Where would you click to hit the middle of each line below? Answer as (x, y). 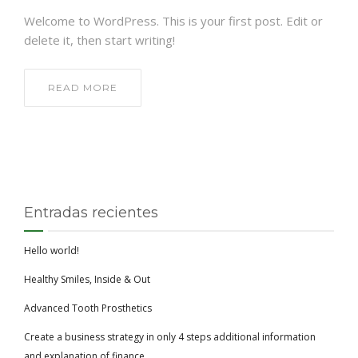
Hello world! (52, 251)
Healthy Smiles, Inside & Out (87, 279)
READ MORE (83, 88)
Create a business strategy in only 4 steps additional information (170, 337)
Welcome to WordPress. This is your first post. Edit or (173, 21)
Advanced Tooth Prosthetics (88, 308)
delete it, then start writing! (99, 40)
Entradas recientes (91, 213)
